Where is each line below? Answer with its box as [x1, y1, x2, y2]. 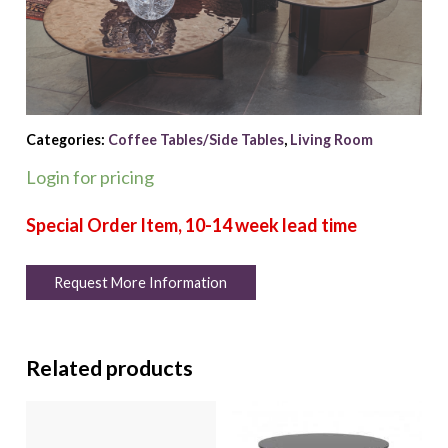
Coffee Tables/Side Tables [107, 131, 284, 149]
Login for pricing [25, 165, 154, 188]
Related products [25, 354, 193, 381]
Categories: [25, 131, 108, 149]
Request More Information [54, 274, 228, 292]
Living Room [289, 131, 373, 149]
